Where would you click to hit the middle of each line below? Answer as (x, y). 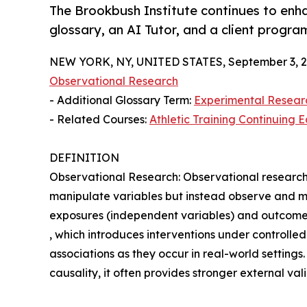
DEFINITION (84, 158)
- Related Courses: (99, 120)
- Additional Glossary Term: (122, 100)
